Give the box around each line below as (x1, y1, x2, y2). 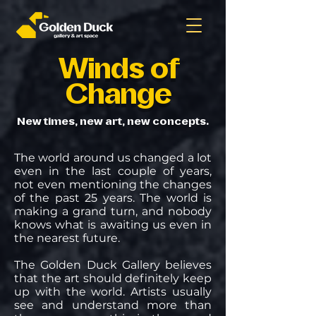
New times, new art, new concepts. (17, 117, 209, 127)
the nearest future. (14, 231, 120, 245)
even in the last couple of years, (14, 164, 212, 178)
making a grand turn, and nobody (14, 205, 212, 218)
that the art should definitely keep (14, 272, 212, 285)
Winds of (58, 59, 179, 83)
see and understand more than (14, 298, 212, 312)
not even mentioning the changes (14, 178, 212, 191)
